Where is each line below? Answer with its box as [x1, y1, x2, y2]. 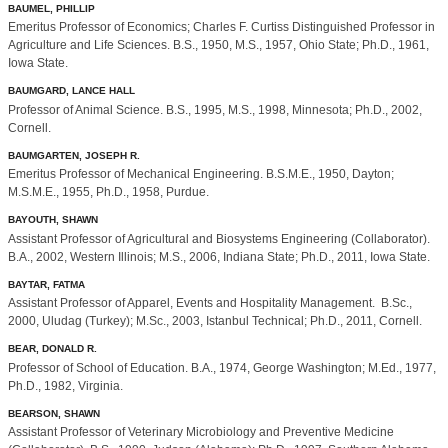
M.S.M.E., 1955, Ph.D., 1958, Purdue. [8, 185, 209, 200]
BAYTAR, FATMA [8, 278, 85, 290]
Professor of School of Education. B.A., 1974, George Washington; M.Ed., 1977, [8, 360, 436, 375]
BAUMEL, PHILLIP [8, 2, 95, 14]
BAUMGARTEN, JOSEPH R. [8, 149, 140, 161]
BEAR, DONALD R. [8, 343, 97, 355]
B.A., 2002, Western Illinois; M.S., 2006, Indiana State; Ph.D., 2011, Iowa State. [8, 249, 430, 264]
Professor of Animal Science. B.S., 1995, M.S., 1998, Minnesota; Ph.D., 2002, [8, 102, 422, 117]
